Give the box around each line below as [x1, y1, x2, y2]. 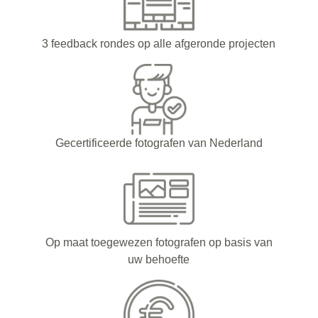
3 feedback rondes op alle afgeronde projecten [42, 38, 276, 50]
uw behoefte [128, 253, 190, 266]
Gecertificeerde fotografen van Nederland [55, 137, 263, 150]
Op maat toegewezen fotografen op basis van [45, 236, 273, 249]
